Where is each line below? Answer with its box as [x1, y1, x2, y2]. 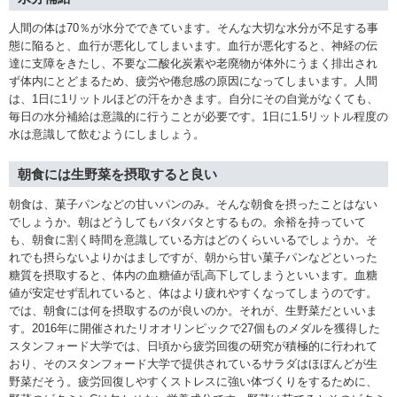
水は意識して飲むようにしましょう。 [9, 127, 205, 141]
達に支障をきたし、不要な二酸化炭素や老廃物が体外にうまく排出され [9, 56, 378, 70]
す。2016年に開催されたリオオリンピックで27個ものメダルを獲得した [9, 321, 380, 335]
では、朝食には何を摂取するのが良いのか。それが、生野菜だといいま [9, 303, 378, 317]
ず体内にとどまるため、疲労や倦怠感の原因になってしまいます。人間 [9, 74, 378, 88]
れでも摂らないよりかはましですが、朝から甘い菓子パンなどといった [9, 250, 378, 264]
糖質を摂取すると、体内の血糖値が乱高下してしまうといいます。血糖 [9, 268, 378, 282]
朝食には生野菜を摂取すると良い [18, 166, 217, 182]
